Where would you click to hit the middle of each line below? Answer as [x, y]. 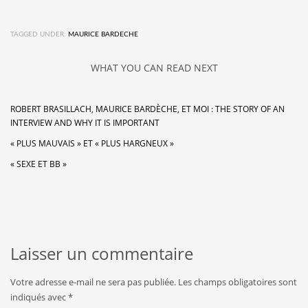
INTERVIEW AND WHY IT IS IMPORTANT [85, 122]
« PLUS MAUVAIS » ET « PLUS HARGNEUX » [92, 143]
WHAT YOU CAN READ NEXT [154, 67]
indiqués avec [39, 297]
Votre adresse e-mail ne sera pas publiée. [93, 282]
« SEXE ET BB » [38, 164]
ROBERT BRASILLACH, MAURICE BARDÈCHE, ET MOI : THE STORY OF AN [147, 109]
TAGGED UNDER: [38, 34]
